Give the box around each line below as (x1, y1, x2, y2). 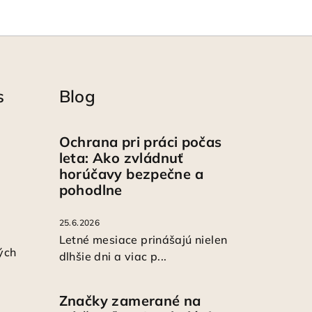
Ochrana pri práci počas (58, 132, 222, 150)
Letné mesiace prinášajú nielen (58, 232, 228, 247)
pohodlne (58, 180, 123, 198)
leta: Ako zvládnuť (58, 148, 184, 166)
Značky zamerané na (58, 291, 201, 309)
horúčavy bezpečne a (58, 164, 204, 182)
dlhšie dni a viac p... (58, 249, 167, 263)
